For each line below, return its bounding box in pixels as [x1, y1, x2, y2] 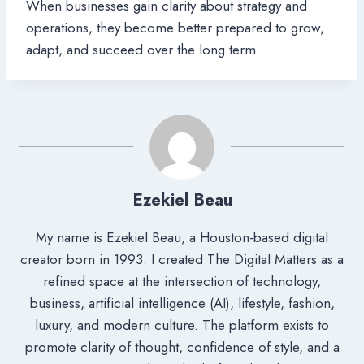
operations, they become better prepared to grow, [26, 17, 324, 37]
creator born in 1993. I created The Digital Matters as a [20, 249, 344, 269]
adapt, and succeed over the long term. [26, 39, 260, 59]
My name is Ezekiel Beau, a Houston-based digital [36, 227, 328, 247]
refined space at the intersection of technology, [43, 271, 321, 291]
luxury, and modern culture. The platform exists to [35, 314, 329, 335]
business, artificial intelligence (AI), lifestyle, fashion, [29, 292, 335, 313]
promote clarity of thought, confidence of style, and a [24, 336, 340, 357]
